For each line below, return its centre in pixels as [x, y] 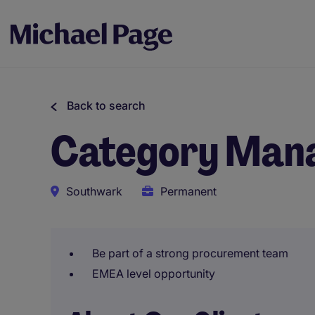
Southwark [94, 191]
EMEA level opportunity [154, 274]
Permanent [188, 191]
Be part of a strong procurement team [190, 253]
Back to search [106, 105]
